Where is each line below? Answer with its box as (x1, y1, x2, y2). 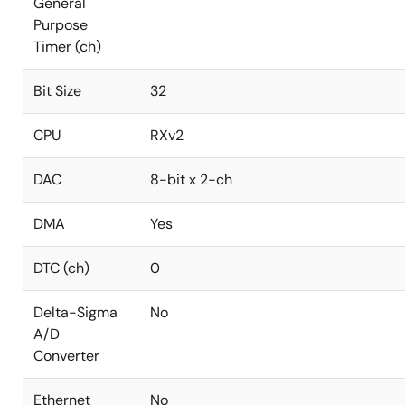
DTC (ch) (33, 259, 89, 278)
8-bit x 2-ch (150, 170, 232, 189)
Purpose (33, 15, 88, 34)
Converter (33, 346, 99, 365)
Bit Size (33, 81, 81, 100)
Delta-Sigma (33, 303, 118, 322)
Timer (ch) (33, 37, 101, 56)
